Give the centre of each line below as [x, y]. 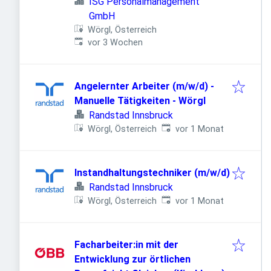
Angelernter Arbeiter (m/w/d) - [144, 86]
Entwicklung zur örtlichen [132, 259]
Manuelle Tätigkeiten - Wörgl [140, 101]
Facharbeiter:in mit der [126, 245]
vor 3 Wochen [116, 43]
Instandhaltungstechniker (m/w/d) [152, 173]
